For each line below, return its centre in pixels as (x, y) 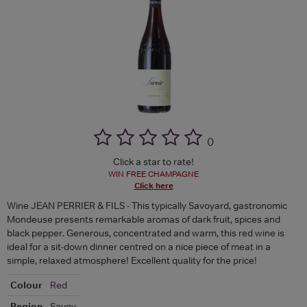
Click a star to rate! (153, 161)
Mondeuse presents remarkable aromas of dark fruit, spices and (144, 219)
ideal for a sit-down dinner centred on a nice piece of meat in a (139, 246)
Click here (153, 185)
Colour (26, 285)
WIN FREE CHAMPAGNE (153, 174)
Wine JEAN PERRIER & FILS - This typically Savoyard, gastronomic (147, 205)
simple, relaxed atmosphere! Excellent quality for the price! (132, 260)
